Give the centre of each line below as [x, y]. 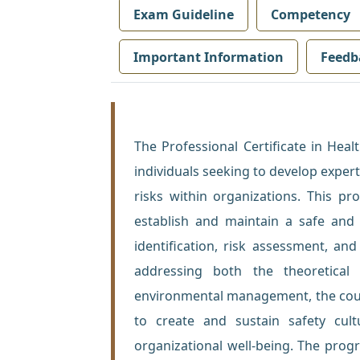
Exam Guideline [184, 14]
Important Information [209, 57]
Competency [311, 14]
